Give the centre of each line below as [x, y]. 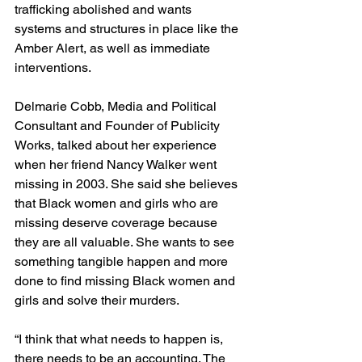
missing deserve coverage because [118, 222]
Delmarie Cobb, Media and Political [117, 106]
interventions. [53, 67]
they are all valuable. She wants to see [126, 242]
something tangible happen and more [123, 261]
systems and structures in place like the [128, 28]
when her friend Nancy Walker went [117, 164]
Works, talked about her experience [117, 145]
